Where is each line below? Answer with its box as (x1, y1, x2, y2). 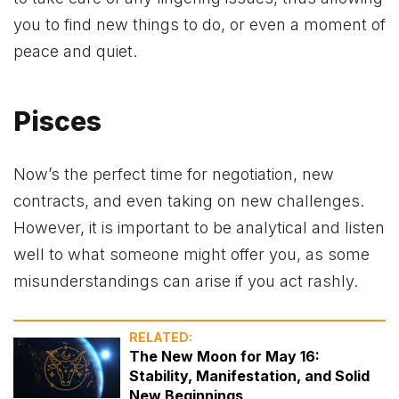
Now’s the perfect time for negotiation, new (13, 165, 334, 184)
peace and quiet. (13, 42, 137, 61)
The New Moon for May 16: (129, 346, 320, 365)
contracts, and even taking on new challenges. (13, 191, 364, 211)
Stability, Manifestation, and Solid (129, 366, 370, 385)
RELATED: (129, 329, 192, 345)
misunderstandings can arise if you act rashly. (13, 272, 358, 291)
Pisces (13, 104, 102, 137)
